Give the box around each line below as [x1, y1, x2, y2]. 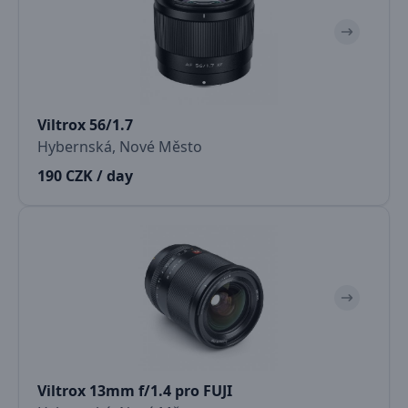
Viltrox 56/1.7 [37, 115, 133, 135]
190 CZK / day [37, 166, 133, 186]
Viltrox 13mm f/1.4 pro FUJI [37, 381, 232, 401]
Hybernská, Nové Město [37, 137, 202, 157]
